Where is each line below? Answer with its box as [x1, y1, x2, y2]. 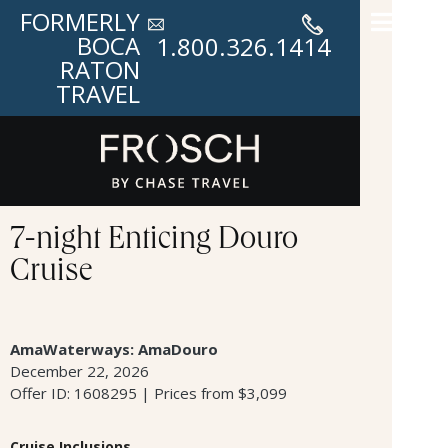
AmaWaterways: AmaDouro [10, 338, 218, 359]
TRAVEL [56, 77, 140, 110]
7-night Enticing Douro [10, 225, 298, 258]
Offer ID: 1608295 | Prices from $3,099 [10, 382, 287, 403]
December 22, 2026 [10, 360, 149, 381]
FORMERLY [20, 5, 140, 38]
